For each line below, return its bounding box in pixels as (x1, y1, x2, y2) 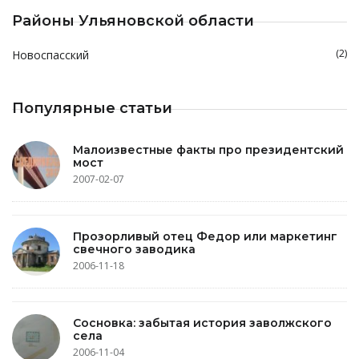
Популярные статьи (12, 99, 172, 117)
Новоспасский (12, 47, 89, 63)
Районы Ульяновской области (12, 12, 254, 30)
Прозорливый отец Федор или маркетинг (73, 228, 337, 244)
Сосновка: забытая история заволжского (73, 315, 332, 330)
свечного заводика (73, 241, 196, 256)
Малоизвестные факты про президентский (73, 142, 344, 157)
